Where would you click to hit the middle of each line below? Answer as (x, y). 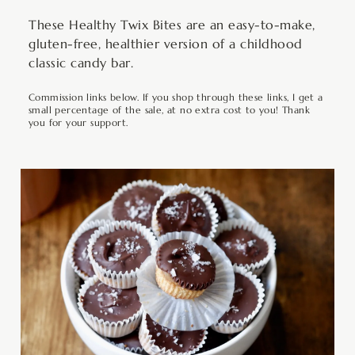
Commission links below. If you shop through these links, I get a (176, 97)
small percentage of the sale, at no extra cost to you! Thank (169, 110)
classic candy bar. (81, 63)
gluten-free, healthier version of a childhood (166, 44)
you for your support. (78, 122)
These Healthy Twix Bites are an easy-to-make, (172, 25)
